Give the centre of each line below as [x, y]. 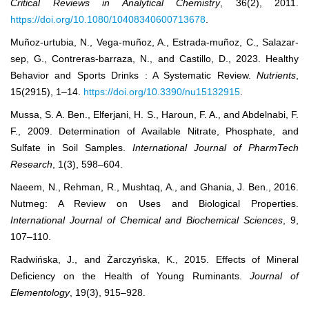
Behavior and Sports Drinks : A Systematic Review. [133, 76]
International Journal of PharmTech [216, 148]
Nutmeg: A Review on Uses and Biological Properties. [154, 204]
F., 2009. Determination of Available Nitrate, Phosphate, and [154, 131]
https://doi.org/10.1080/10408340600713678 [108, 20]
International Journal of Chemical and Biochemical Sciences [147, 220]
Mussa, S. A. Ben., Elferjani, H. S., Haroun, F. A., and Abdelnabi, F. [154, 115]
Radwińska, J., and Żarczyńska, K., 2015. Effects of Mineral [154, 260]
